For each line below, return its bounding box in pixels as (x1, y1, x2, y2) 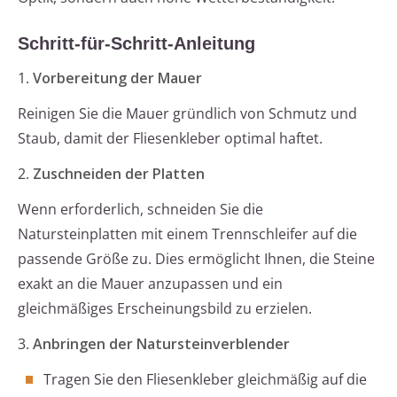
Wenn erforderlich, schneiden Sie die (18, 199, 263, 220)
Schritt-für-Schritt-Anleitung (18, 34, 255, 54)
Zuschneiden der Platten (33, 164, 205, 184)
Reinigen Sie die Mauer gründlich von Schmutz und (18, 104, 357, 124)
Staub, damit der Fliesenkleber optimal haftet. (18, 128, 323, 149)
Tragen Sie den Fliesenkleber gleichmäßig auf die (43, 370, 367, 390)
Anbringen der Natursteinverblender (33, 334, 290, 354)
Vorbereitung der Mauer (33, 68, 202, 89)
